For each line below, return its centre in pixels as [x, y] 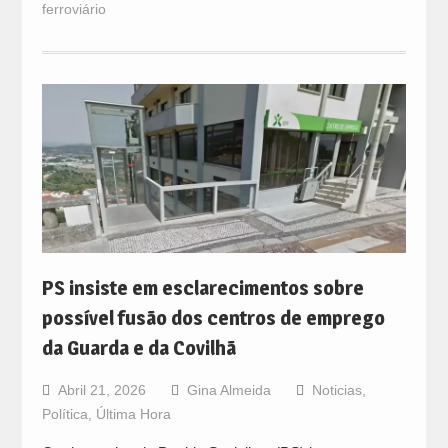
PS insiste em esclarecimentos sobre [202, 288]
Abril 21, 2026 [101, 390]
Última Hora [133, 414]
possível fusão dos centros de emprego [213, 318]
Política [64, 414]
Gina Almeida [228, 390]
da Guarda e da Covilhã [138, 348]
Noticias [336, 390]
